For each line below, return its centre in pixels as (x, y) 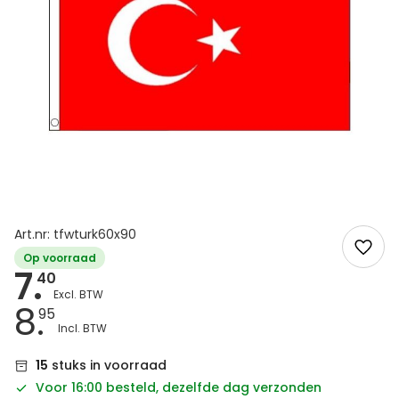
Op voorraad (60, 258)
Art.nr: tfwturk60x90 (75, 234)
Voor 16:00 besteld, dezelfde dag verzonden (179, 387)
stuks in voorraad (107, 365)
